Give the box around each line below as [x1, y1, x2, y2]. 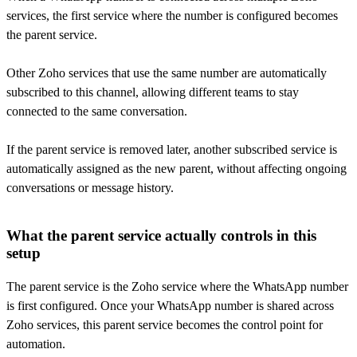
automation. [6, 336, 65, 351]
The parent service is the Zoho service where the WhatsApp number [6, 279, 348, 293]
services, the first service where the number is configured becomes [6, 9, 338, 23]
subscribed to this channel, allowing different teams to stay [6, 85, 299, 100]
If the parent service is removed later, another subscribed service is [6, 143, 337, 157]
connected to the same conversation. [6, 104, 187, 119]
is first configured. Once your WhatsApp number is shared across [6, 298, 334, 312]
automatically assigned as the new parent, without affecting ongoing [6, 162, 347, 176]
